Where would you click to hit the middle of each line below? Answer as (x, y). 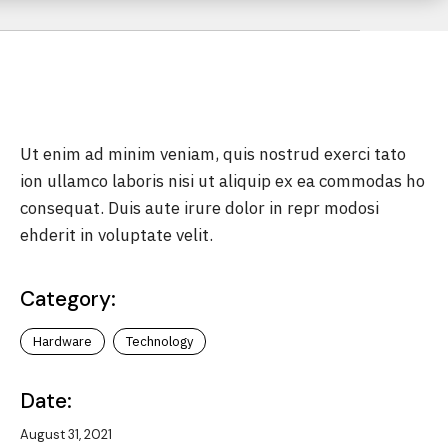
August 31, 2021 (66, 434)
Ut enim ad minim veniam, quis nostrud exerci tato (213, 154)
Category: (68, 299)
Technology (159, 341)
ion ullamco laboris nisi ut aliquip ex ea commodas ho (222, 181)
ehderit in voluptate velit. (116, 235)
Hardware (62, 341)
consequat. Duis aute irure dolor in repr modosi (199, 208)
